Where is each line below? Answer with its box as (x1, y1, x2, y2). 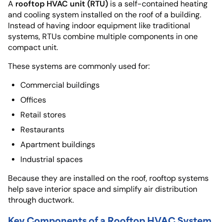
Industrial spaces (20, 154, 83, 164)
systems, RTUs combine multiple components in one (8, 31, 198, 41)
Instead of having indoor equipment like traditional (8, 20, 190, 30)
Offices (20, 95, 46, 105)
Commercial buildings (20, 80, 100, 90)
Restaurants (20, 124, 64, 134)
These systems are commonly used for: (8, 61, 150, 71)
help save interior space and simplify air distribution (8, 184, 197, 194)
